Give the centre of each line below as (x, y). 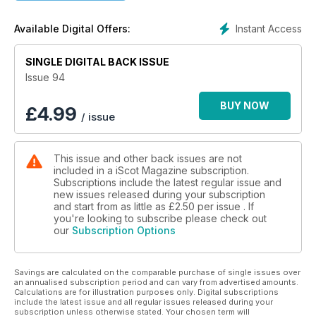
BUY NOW (245, 105)
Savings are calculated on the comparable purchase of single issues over (157, 272)
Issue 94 (45, 77)
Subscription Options (124, 230)
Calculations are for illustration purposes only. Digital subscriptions (146, 292)
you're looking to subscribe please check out (160, 218)
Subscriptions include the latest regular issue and (168, 182)
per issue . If (226, 206)
